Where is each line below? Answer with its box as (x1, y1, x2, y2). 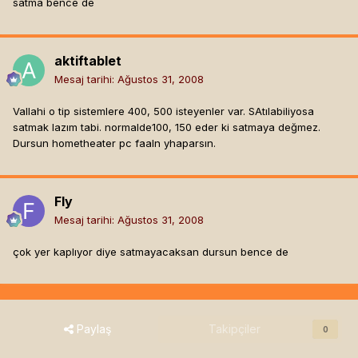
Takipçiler (208, 322, 261, 336)
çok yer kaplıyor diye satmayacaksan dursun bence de (13, 245, 288, 259)
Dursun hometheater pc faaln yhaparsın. (13, 137, 216, 150)
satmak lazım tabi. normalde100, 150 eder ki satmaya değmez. (13, 121, 320, 134)
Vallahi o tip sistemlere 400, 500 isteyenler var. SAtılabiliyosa (13, 105, 314, 118)
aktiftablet (54, 53, 121, 70)
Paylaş (73, 322, 111, 336)
